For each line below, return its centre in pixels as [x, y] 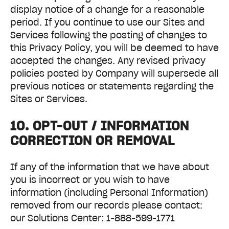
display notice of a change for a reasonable [107, 9]
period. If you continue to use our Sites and [108, 22]
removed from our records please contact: [106, 205]
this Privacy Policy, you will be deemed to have [114, 48]
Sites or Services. [49, 99]
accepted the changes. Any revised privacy [108, 60]
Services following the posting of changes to [109, 35]
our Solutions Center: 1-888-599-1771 [93, 218]
